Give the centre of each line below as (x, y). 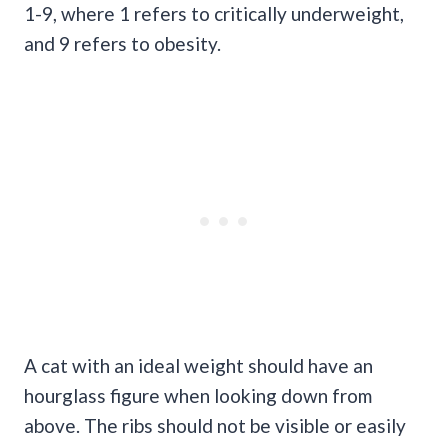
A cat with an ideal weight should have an (198, 365)
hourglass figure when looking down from (198, 395)
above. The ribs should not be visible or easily (215, 425)
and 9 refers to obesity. (122, 43)
